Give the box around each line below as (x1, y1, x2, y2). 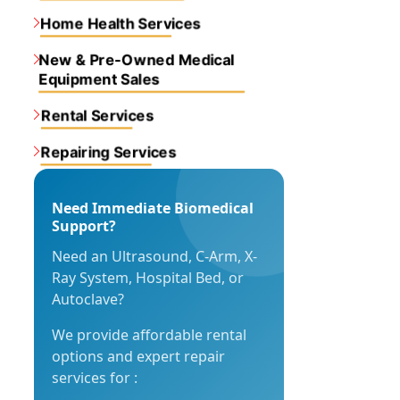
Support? (52, 216, 116, 236)
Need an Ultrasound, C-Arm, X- (52, 246, 257, 266)
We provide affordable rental (52, 325, 246, 345)
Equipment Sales (39, 70, 160, 88)
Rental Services (41, 105, 154, 125)
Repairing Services (41, 142, 176, 162)
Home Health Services (40, 13, 201, 33)
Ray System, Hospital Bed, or (52, 268, 244, 287)
